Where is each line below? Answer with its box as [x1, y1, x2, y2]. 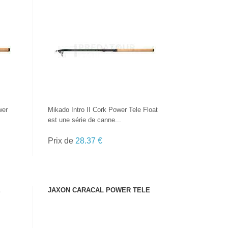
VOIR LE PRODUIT [80, 31, 130, 37]
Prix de [48, 136, 76, 145]
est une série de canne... [48, 116, 122, 124]
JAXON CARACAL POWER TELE [48, 186, 151, 194]
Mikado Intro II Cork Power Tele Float [48, 106, 158, 113]
